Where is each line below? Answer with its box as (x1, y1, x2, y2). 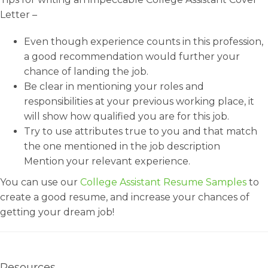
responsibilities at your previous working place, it (24, 96, 254, 107)
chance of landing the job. (24, 66, 148, 77)
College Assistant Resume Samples (80, 176, 246, 188)
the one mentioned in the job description (24, 141, 220, 152)
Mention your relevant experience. (24, 156, 190, 167)
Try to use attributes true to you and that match (24, 126, 257, 137)
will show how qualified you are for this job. (24, 111, 229, 122)
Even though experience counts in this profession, (24, 36, 263, 47)
